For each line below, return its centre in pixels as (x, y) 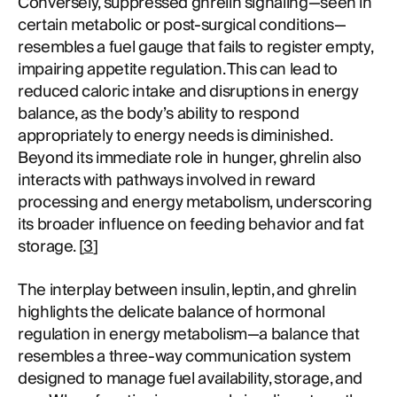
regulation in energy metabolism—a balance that (189, 335)
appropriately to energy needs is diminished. (175, 136)
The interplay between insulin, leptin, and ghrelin (188, 290)
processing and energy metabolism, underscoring (195, 202)
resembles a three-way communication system (184, 357)
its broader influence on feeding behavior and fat (191, 225)
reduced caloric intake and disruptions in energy (188, 92)
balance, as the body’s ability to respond (159, 114)
